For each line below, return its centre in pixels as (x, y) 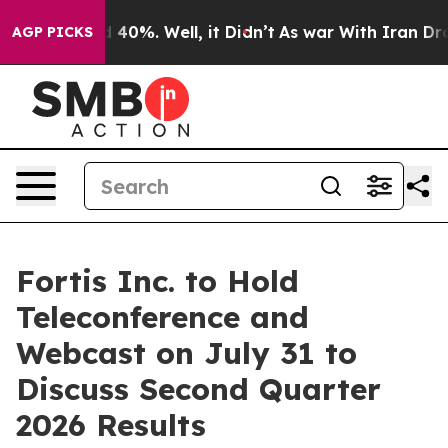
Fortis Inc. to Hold (157, 281)
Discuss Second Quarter (198, 389)
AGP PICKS (52, 32)
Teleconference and (162, 317)
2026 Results (111, 425)
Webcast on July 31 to (186, 353)
